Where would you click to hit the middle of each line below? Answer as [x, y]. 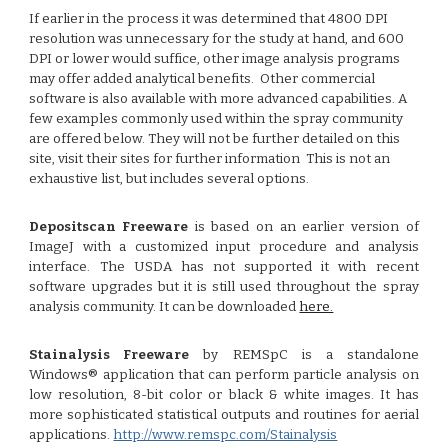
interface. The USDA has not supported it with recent [224, 267]
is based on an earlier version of [306, 227]
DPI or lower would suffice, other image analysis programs [215, 59]
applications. [71, 435]
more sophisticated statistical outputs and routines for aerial [224, 415]
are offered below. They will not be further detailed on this [215, 139]
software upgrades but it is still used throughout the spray [224, 287]
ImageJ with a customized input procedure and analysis [224, 247]
